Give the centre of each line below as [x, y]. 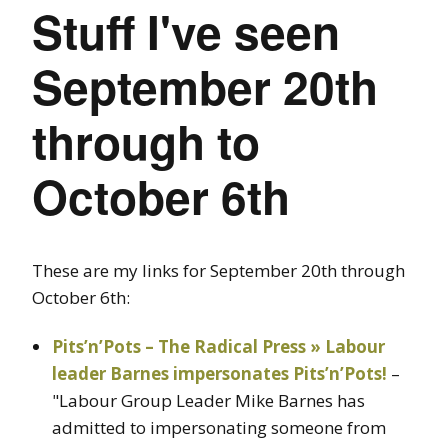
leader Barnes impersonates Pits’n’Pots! [219, 373]
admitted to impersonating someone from [219, 427]
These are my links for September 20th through [218, 270]
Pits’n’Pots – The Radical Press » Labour [218, 346]
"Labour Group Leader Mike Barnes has [208, 400]
